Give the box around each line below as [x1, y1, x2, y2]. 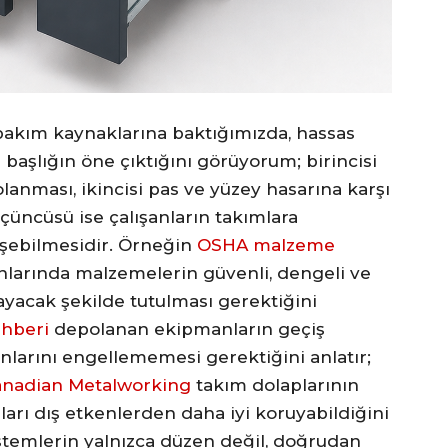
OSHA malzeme [197, 234, 335, 255]
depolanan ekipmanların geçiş [49, 318, 325, 339]
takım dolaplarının [191, 374, 359, 395]
